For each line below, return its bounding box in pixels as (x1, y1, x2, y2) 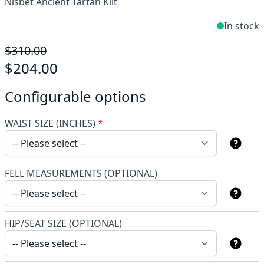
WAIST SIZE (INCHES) (5, 117, 95, 130)
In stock (224, 19, 259, 32)
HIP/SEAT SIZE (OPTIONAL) (5, 217, 122, 230)
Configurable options (5, 87, 146, 106)
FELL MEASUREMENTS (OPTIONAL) (5, 167, 157, 180)
